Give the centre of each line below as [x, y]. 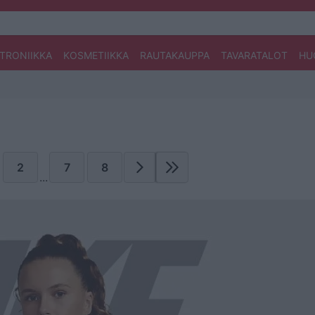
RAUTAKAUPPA [174, 55]
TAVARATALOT [254, 55]
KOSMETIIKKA [96, 55]
